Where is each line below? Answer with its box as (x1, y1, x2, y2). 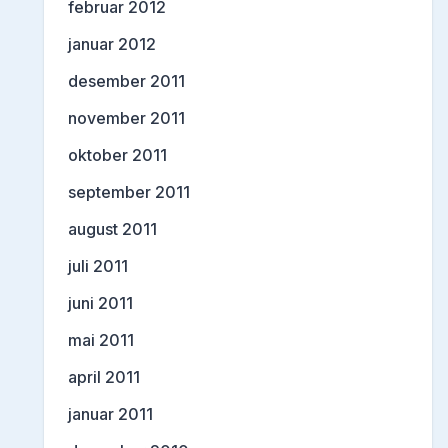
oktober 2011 (68, 144, 167, 165)
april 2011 (68, 366, 140, 387)
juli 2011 (68, 255, 128, 276)
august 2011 (68, 218, 157, 239)
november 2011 (68, 107, 185, 128)
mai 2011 (68, 329, 134, 350)
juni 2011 (68, 292, 133, 313)
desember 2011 (68, 70, 185, 91)
